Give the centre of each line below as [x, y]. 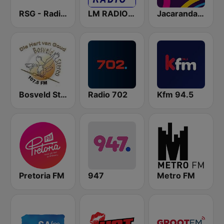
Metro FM [176, 175]
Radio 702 [108, 94]
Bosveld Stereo [64, 94]
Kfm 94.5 [175, 94]
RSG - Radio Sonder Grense [64, 13]
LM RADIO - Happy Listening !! [131, 13]
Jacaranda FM [201, 13]
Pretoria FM [42, 175]
